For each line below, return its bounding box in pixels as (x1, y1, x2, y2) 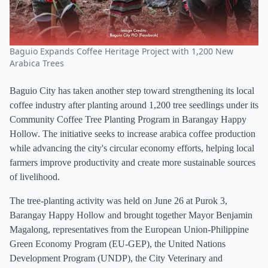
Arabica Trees (10, 57, 64, 69)
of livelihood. (10, 172, 60, 182)
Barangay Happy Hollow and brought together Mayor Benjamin (10, 210, 252, 220)
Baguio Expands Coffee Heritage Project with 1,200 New (10, 45, 233, 57)
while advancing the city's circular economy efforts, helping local (10, 143, 254, 153)
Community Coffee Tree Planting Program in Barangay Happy (10, 114, 246, 124)
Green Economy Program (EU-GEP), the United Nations (10, 239, 226, 249)
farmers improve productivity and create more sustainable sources (10, 157, 255, 167)
